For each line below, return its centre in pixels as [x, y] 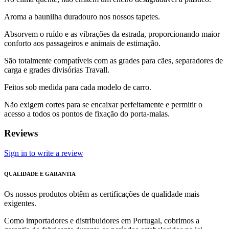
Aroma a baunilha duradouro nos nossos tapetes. [82, 16]
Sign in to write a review [44, 153]
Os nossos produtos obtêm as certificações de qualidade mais [102, 194]
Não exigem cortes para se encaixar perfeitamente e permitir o [103, 104]
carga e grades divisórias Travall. [57, 70]
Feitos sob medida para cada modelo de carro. [78, 87]
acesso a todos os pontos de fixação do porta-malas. [87, 113]
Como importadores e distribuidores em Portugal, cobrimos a [102, 221]
